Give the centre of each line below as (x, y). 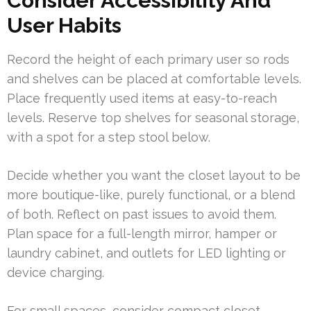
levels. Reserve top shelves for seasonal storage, (153, 117)
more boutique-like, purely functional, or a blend (151, 194)
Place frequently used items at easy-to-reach (142, 98)
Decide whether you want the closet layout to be (154, 175)
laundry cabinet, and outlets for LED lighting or (146, 253)
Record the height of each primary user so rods (148, 59)
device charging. (56, 272)
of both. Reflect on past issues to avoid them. (142, 214)
